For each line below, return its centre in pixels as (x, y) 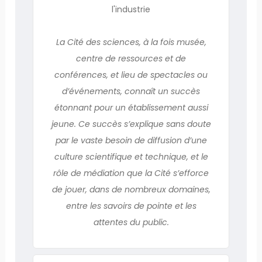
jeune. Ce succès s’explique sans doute (131, 124)
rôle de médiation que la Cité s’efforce (131, 173)
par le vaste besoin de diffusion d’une (131, 140)
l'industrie (131, 9)
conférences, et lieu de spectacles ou (131, 75)
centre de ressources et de (131, 58)
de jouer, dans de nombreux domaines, (131, 189)
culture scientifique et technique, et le (131, 156)
